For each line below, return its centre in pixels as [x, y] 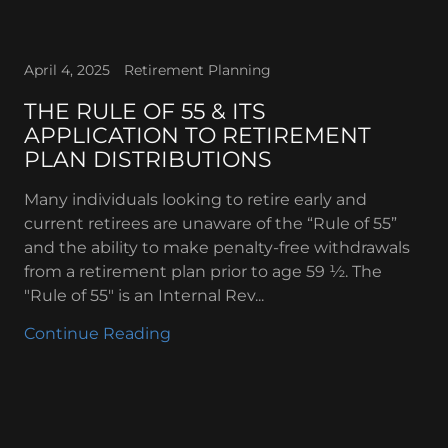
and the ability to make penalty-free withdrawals [217, 247]
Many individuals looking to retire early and [195, 199]
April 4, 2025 [67, 70]
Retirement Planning [197, 70]
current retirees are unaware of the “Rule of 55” [210, 223]
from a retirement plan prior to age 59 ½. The [203, 271]
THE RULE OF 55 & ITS [145, 111]
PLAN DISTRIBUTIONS [148, 159]
